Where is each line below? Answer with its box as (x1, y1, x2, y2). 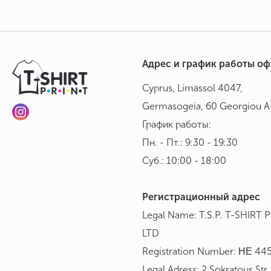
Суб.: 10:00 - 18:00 (142, 155, 226, 167)
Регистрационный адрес (142, 191, 260, 203)
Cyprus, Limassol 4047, (142, 82, 243, 94)
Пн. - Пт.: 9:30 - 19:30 (142, 137, 238, 149)
